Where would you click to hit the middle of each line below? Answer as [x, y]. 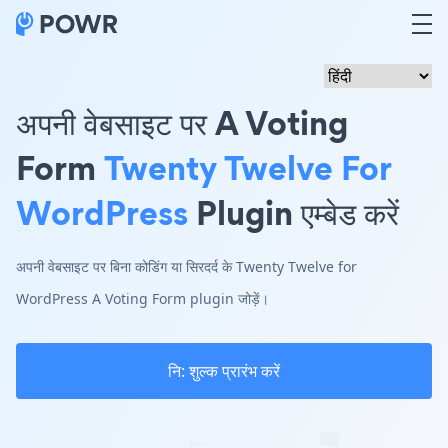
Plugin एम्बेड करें [293, 212]
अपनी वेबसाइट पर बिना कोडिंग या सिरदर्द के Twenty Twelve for [186, 266]
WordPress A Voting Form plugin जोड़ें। [142, 298]
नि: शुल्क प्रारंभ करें [224, 371]
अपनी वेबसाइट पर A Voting [182, 122]
